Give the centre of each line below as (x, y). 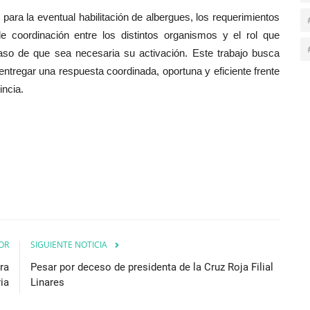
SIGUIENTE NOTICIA (69, 244)
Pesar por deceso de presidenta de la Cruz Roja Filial (152, 267)
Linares (47, 282)
